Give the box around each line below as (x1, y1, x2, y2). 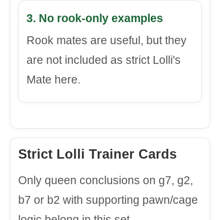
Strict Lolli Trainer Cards (18, 147, 177, 162)
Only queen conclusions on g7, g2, (18, 174, 193, 187)
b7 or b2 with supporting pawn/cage (18, 193, 198, 206)
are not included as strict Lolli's (27, 54, 181, 66)
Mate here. (27, 73, 81, 86)
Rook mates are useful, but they (27, 34, 187, 47)
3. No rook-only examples (27, 12, 163, 25)
